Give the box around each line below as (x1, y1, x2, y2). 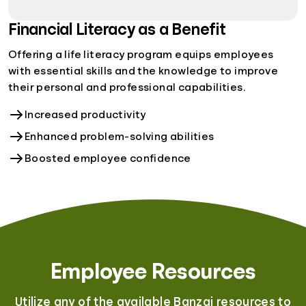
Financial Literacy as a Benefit (8, 21, 226, 38)
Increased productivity (25, 109, 146, 120)
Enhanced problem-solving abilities (25, 131, 214, 142)
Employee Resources (50, 260, 256, 282)
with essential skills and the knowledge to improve (8, 66, 278, 76)
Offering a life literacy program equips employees (8, 49, 274, 60)
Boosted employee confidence (25, 153, 191, 164)
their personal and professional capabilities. (8, 82, 245, 93)
